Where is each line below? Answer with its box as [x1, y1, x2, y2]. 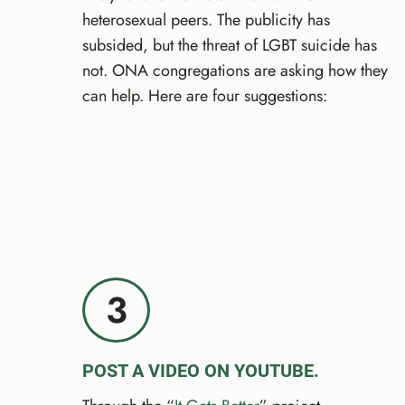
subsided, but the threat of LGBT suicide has [82, 33, 377, 58]
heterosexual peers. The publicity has [82, 8, 330, 33]
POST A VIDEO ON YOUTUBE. [82, 359, 319, 381]
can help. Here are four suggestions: [82, 84, 327, 108]
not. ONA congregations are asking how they [82, 59, 388, 83]
